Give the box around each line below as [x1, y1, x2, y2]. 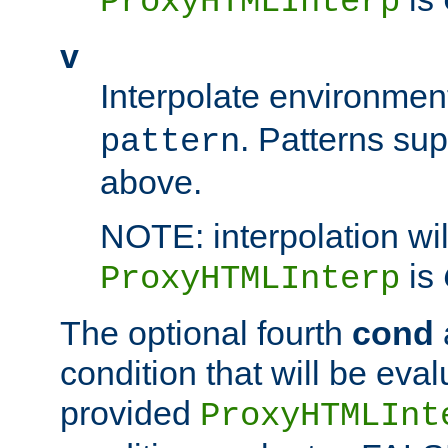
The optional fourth [60, 314, 352, 353]
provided [60, 394, 200, 433]
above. [100, 163, 202, 202]
